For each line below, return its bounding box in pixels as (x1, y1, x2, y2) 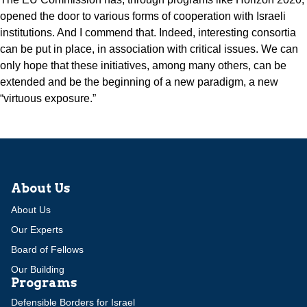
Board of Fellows (11, 244, 84, 256)
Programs (11, 275, 77, 291)
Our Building (11, 264, 64, 275)
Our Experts (11, 224, 63, 236)
